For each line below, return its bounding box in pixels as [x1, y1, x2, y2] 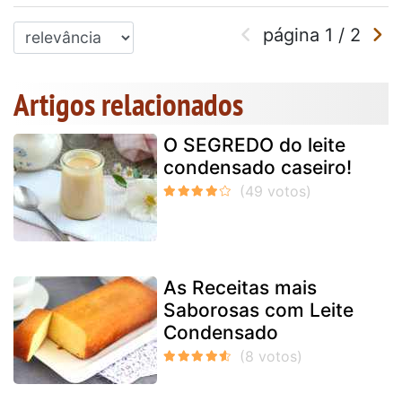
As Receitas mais [163, 276, 317, 300]
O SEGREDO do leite [163, 134, 345, 157]
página [263, 23, 325, 46]
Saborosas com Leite [163, 299, 354, 322]
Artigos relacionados [13, 83, 243, 126]
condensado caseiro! [163, 156, 352, 179]
